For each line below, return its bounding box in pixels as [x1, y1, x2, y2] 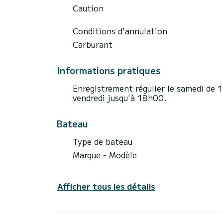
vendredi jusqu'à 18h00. [73, 91, 167, 104]
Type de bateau [73, 135, 132, 147]
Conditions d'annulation [73, 24, 167, 37]
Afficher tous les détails [57, 180, 155, 192]
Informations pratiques [57, 63, 161, 77]
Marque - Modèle [73, 148, 137, 161]
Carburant [73, 38, 112, 50]
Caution [73, 1, 104, 14]
